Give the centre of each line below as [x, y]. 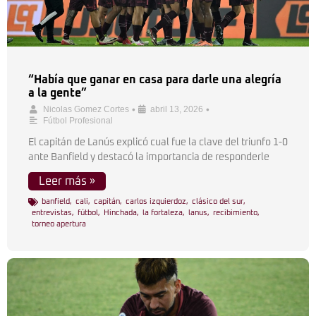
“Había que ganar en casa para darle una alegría [155, 80]
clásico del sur [218, 201]
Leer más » [67, 181]
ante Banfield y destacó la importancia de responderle [149, 157]
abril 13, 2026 [177, 109]
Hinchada [120, 213]
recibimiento [235, 213]
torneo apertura [59, 224]
